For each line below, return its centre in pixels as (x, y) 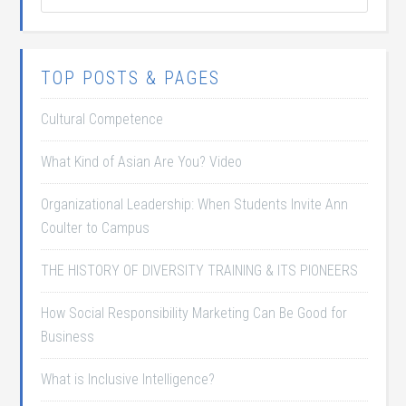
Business (68, 337)
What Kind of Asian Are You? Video (142, 162)
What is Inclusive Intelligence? (128, 379)
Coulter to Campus (96, 228)
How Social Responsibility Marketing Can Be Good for (194, 313)
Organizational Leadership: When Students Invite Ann (195, 204)
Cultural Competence (102, 119)
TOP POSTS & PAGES (131, 78)
